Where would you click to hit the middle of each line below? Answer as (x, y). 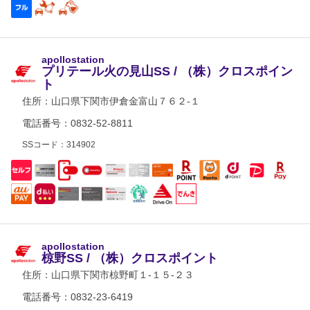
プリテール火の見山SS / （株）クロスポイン (167, 71)
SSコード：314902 (59, 145)
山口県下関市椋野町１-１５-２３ (122, 275)
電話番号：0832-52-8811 (77, 123)
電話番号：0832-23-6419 (77, 297)
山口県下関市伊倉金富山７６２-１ (126, 101)
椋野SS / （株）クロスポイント (130, 258)
